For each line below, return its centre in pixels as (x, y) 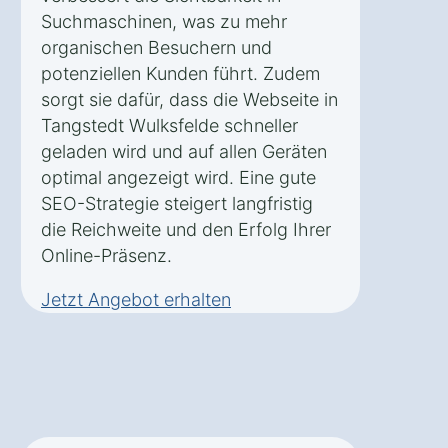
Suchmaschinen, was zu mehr (164, 22)
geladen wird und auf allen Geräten (184, 152)
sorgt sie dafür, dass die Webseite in (189, 100)
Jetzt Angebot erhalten (136, 300)
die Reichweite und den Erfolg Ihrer (186, 230)
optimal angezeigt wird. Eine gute (178, 178)
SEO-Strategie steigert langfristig (177, 204)
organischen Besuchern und (156, 48)
